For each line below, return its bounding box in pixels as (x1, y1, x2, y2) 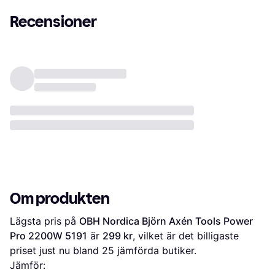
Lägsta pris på (10, 215, 79, 228)
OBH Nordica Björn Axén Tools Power (79, 215, 253, 228)
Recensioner (10, 12, 97, 32)
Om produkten (10, 189, 110, 209)
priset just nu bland (10, 244, 102, 257)
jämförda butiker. (114, 244, 196, 257)
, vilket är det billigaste (133, 230, 239, 242)
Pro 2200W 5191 (10, 230, 87, 242)
